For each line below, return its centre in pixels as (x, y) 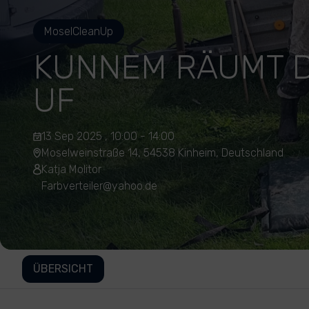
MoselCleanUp (79, 31)
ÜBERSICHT (63, 269)
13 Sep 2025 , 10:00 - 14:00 (108, 136)
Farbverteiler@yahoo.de (99, 186)
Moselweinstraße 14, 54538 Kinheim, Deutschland (162, 153)
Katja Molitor (71, 169)
